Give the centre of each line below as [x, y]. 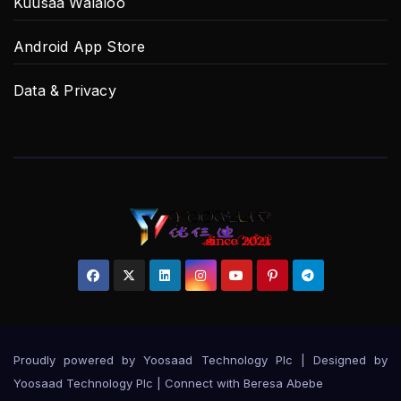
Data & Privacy [65, 91]
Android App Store [80, 47]
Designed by [350, 359]
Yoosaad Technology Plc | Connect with [128, 383]
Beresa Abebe [283, 383]
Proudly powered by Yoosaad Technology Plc [157, 359]
